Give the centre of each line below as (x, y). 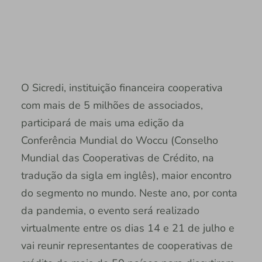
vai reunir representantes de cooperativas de (127, 245)
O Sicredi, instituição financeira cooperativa (122, 87)
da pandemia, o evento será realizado (110, 210)
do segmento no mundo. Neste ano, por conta (129, 193)
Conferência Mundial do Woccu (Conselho (119, 140)
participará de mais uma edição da (102, 123)
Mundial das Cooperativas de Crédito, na (117, 158)
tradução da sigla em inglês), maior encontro (126, 175)
